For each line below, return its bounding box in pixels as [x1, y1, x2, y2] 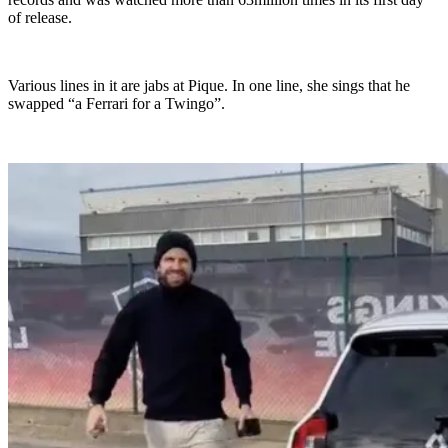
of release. [8, 9, 72, 27]
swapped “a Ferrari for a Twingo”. [8, 95, 225, 113]
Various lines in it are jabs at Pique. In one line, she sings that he [8, 77, 410, 95]
